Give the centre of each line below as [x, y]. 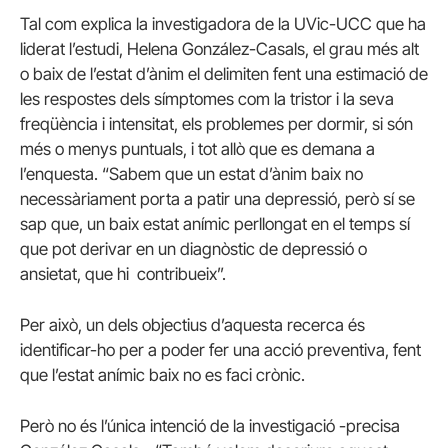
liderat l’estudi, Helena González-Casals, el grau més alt [219, 48]
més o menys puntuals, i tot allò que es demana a [197, 148]
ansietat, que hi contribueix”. [123, 273]
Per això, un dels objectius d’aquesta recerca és [192, 325]
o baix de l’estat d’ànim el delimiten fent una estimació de [224, 73]
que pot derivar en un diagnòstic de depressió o [193, 248]
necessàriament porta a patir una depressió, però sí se [217, 198]
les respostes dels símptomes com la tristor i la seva [207, 98]
